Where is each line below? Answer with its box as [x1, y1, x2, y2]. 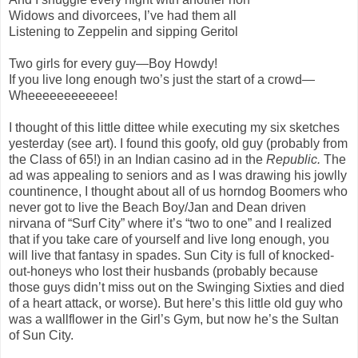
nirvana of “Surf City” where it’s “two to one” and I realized [9, 216, 332, 230]
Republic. [266, 152, 320, 166]
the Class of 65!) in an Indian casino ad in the [9, 152, 266, 166]
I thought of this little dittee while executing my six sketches [9, 120, 340, 134]
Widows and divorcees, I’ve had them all [9, 8, 237, 22]
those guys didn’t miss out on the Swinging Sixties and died [9, 280, 344, 294]
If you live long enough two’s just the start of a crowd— [9, 72, 315, 86]
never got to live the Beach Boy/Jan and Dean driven [9, 200, 306, 214]
